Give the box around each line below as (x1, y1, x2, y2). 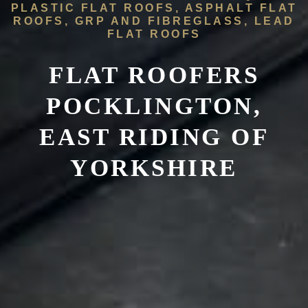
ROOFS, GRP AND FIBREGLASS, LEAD (13, 15, 295, 27)
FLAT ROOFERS (49, 62, 259, 89)
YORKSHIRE (70, 155, 238, 182)
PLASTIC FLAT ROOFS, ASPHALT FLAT (10, 2, 298, 14)
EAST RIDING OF (39, 124, 269, 151)
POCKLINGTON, (46, 93, 262, 120)
